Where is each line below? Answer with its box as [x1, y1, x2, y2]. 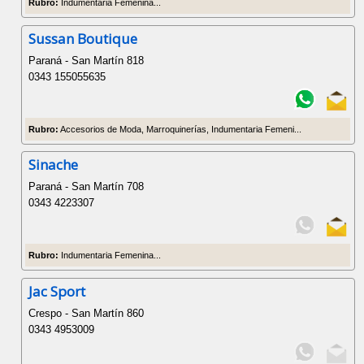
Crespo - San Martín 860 [28, 306, 145, 319]
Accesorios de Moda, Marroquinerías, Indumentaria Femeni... [58, 123, 302, 134]
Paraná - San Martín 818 [28, 54, 145, 67]
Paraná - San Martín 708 [28, 180, 145, 193]
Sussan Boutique [28, 28, 138, 48]
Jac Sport [28, 281, 86, 301]
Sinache [28, 155, 79, 175]
